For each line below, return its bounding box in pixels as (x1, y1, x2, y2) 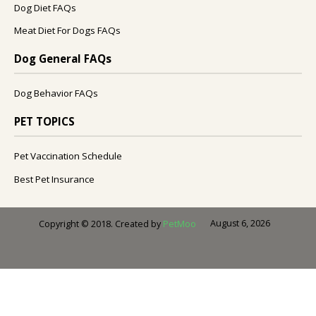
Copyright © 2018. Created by (39, 217, 163, 230)
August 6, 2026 (210, 217, 270, 230)
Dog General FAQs (14, 51, 111, 66)
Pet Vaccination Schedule (14, 150, 122, 163)
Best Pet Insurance (14, 172, 95, 186)
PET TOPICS (14, 114, 75, 129)
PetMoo (163, 217, 196, 230)
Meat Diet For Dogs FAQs (14, 24, 121, 37)
